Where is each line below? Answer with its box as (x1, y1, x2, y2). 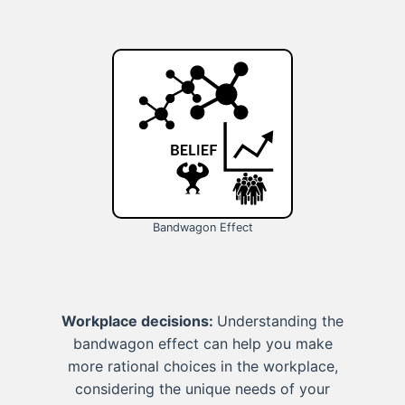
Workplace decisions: (61, 311, 217, 330)
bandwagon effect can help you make (72, 334, 333, 353)
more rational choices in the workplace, (67, 356, 338, 375)
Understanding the (217, 311, 344, 330)
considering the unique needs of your (75, 379, 330, 398)
